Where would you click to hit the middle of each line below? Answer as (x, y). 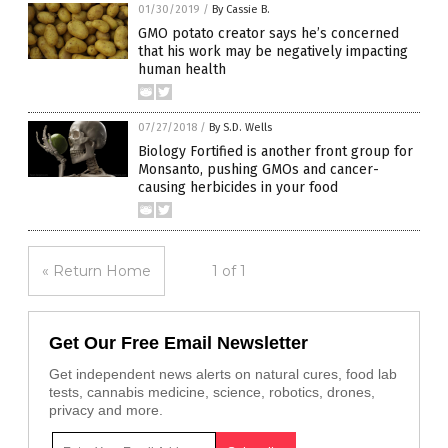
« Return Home (96, 271)
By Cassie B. (241, 9)
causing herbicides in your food (238, 187)
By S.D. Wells (240, 127)
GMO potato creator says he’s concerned (268, 33)
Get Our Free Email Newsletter (178, 343)
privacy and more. (106, 410)
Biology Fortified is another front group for (275, 151)
